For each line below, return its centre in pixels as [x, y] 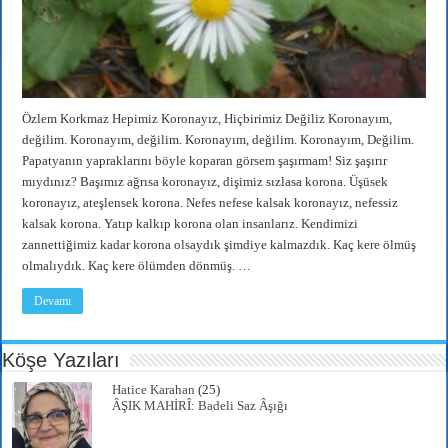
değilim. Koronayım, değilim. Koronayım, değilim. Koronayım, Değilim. [218, 140]
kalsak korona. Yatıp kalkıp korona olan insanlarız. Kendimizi [190, 224]
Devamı [53, 301]
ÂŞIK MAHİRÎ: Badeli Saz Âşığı [200, 406]
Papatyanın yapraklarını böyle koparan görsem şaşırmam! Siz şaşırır [205, 161]
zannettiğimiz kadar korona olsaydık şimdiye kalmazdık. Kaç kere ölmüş [219, 245]
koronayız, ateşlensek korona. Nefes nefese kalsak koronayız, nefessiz [210, 203]
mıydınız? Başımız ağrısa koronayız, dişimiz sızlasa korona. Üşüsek [205, 182]
